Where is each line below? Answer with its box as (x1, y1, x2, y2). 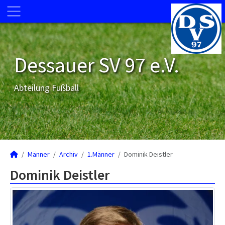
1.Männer (87, 150, 115, 159)
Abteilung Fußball (14, 82, 79, 93)
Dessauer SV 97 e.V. (14, 52, 179, 78)
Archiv (59, 150, 78, 159)
